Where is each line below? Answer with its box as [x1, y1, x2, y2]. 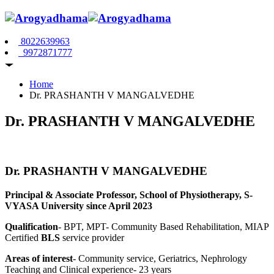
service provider [60, 232, 124, 243]
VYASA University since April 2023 [5, 200, 152, 211]
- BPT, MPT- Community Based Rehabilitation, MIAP [58, 221, 268, 232]
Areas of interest [5, 253, 73, 264]
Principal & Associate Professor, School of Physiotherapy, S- [5, 189, 253, 200]
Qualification [5, 221, 58, 232]
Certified [5, 232, 41, 243]
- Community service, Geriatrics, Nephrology [73, 253, 247, 264]
